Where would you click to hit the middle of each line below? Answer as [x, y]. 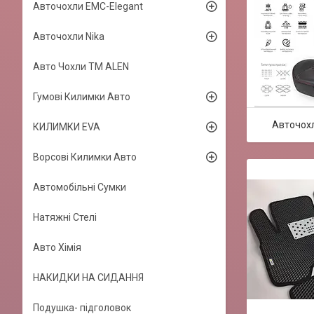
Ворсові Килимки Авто [85, 157]
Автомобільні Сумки [80, 187]
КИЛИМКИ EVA [67, 127]
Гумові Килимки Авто [82, 97]
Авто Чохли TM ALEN [81, 67]
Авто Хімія [57, 247]
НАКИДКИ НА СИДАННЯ [88, 278]
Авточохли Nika [69, 36]
